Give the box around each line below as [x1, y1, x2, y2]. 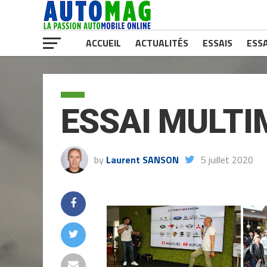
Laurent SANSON [106, 153, 179, 167]
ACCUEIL [86, 36, 121, 50]
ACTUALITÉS [135, 36, 188, 50]
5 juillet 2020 [201, 153, 253, 167]
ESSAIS [203, 36, 232, 50]
